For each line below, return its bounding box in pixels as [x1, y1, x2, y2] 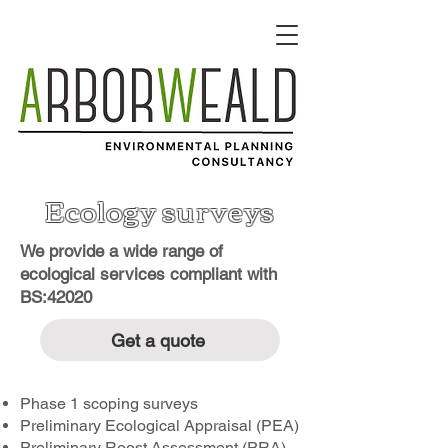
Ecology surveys [44, 183, 276, 235]
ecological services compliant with [20, 264, 277, 284]
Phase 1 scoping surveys [20, 394, 198, 413]
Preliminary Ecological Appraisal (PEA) [20, 416, 299, 435]
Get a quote [111, 329, 205, 351]
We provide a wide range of [20, 241, 223, 261]
